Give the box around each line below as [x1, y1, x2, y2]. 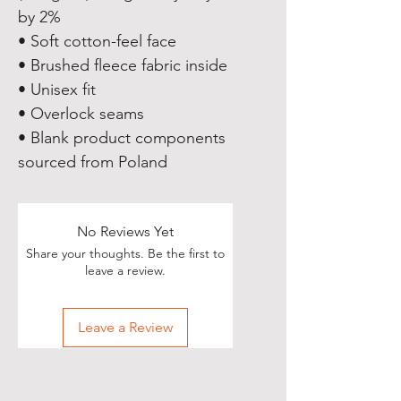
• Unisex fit [18, 80, 96, 99]
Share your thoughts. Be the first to [26, 245, 225, 261]
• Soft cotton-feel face [18, 31, 176, 51]
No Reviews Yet [77, 223, 174, 240]
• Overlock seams [18, 104, 144, 124]
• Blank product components [18, 128, 226, 148]
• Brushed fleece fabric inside [18, 55, 227, 75]
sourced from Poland [18, 152, 167, 172]
